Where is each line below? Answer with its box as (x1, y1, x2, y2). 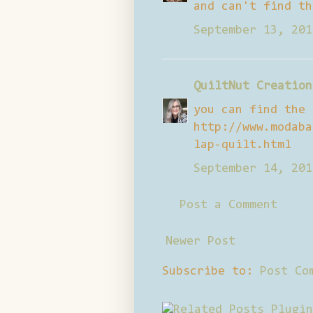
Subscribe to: (162, 265, 260, 278)
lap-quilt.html (194, 138, 291, 152)
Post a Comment (180, 198, 277, 212)
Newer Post (166, 235, 235, 248)
